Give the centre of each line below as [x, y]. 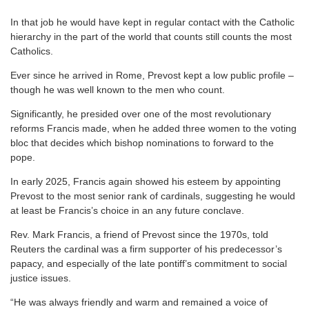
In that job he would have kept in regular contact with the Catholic [152, 22]
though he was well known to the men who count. [118, 90]
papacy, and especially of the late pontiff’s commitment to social [149, 264]
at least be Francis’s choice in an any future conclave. [127, 211]
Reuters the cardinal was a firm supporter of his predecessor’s [146, 249]
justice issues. [41, 278]
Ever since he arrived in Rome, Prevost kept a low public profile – [152, 76]
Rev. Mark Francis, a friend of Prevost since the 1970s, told [139, 235]
